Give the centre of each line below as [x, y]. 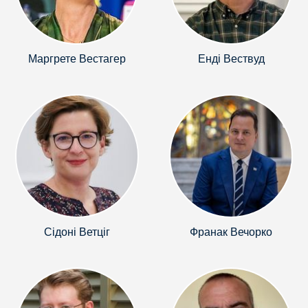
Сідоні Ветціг [77, 232]
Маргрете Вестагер [77, 59]
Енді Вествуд [231, 59]
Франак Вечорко [231, 232]
